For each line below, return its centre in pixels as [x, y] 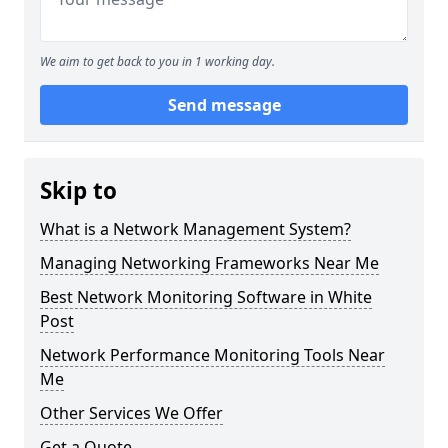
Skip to [78, 190]
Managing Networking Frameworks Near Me [209, 263]
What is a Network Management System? [195, 229]
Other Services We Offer [131, 413]
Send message [224, 105]
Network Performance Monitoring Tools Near [212, 355]
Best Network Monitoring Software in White [206, 297]
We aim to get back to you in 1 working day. [157, 61]
